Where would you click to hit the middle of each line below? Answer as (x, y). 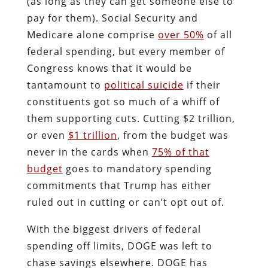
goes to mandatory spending (137, 168)
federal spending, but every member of (126, 51)
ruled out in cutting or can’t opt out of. (127, 202)
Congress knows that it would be (109, 68)
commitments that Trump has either (119, 185)
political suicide (144, 85)
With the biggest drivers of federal (114, 229)
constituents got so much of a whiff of (123, 101)
